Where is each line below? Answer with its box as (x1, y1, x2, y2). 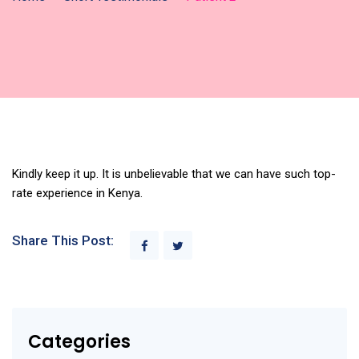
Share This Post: (12, 232, 114, 248)
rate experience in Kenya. (12, 185, 143, 200)
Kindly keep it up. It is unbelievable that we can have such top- (12, 166, 336, 181)
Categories (28, 329, 131, 354)
